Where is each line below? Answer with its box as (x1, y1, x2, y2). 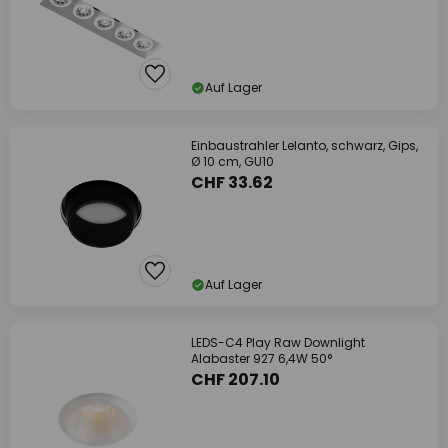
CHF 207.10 (191, 368, 280, 391)
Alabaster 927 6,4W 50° (191, 350, 332, 367)
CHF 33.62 (191, 171, 273, 194)
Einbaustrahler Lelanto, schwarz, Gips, (191, 137, 418, 154)
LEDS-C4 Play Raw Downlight (191, 334, 365, 351)
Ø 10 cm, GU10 (191, 153, 274, 170)
